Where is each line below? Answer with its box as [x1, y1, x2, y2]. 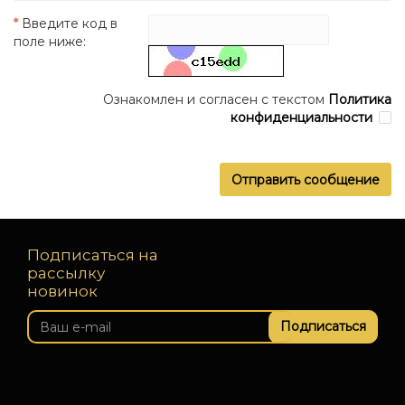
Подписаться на [27, 246, 158, 265]
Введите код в [22, 15, 118, 33]
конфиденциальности [231, 109, 372, 127]
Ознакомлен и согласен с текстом [103, 91, 328, 108]
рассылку [27, 264, 105, 283]
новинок [27, 282, 98, 301]
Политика [328, 91, 391, 108]
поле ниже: [14, 33, 86, 51]
